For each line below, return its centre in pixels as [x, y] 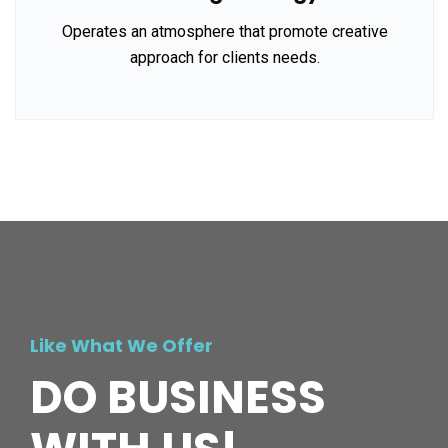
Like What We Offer [121, 346]
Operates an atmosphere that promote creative [224, 32]
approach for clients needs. [224, 58]
